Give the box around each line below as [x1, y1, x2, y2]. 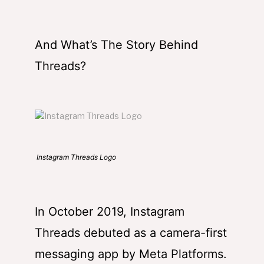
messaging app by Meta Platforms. [35, 247, 227, 262]
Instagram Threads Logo [35, 153, 116, 162]
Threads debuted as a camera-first [35, 226, 227, 240]
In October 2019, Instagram [35, 204, 184, 219]
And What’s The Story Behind [35, 38, 198, 52]
